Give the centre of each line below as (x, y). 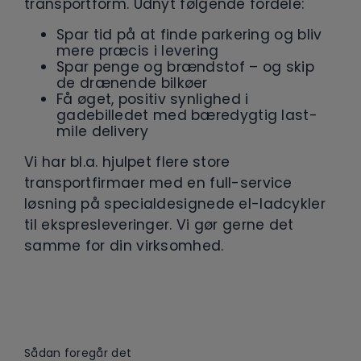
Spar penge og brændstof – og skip (185, 66)
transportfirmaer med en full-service (158, 183)
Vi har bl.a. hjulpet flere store (127, 162)
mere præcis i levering (138, 50)
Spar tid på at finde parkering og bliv (189, 34)
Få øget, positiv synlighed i (153, 99)
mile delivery (102, 131)
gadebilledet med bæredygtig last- (187, 115)
